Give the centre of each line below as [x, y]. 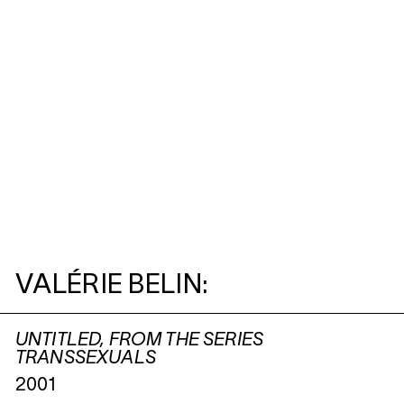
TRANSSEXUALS [86, 359]
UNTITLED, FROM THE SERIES [140, 341]
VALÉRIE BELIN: [112, 286]
